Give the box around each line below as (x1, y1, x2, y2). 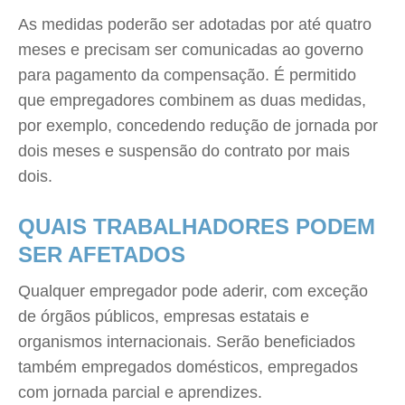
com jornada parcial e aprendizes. (18, 383, 262, 401)
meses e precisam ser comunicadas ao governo (18, 41, 363, 59)
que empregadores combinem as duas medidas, (18, 91, 366, 109)
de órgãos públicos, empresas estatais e (18, 307, 309, 325)
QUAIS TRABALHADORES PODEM (18, 214, 375, 239)
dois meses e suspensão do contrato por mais (18, 142, 350, 160)
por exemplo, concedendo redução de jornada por (18, 117, 378, 135)
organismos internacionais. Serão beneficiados (18, 333, 355, 351)
